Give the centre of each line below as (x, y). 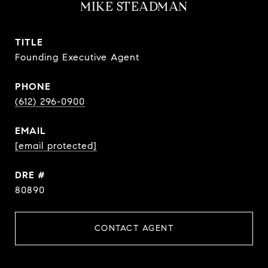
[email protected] (56, 146)
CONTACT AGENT (134, 228)
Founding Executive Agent (77, 57)
